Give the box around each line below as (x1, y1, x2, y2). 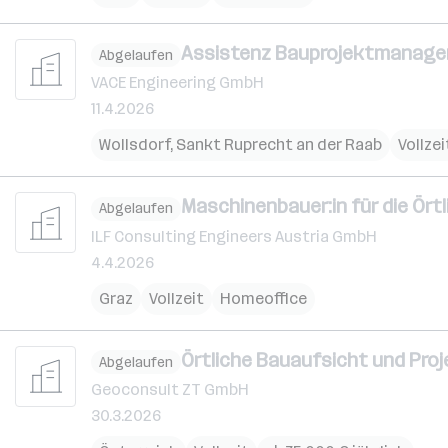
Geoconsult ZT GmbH (91, 380, 249, 399)
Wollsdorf (99, 135, 170, 154)
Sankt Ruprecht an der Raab (176, 135, 382, 154)
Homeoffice (220, 288, 307, 308)
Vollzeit (149, 288, 204, 308)
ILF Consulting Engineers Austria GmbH (91, 226, 377, 246)
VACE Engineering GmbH (91, 73, 264, 92)
